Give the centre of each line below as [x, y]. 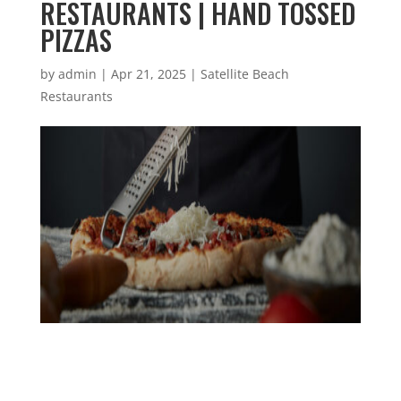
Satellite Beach [244, 74]
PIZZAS [76, 40]
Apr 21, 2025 [148, 74]
